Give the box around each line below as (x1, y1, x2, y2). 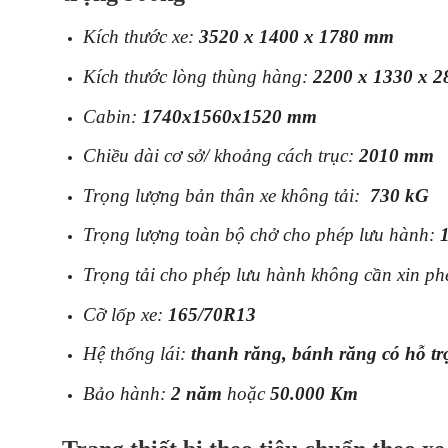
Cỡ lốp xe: (82, 303, 168, 325)
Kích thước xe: (82, 26, 199, 48)
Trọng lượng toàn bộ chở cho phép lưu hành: (82, 224, 440, 246)
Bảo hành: (82, 382, 171, 404)
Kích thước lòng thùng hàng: (82, 65, 313, 87)
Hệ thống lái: (82, 343, 191, 365)
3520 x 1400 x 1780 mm (198, 26, 394, 48)
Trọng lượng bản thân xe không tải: (82, 184, 370, 206)
